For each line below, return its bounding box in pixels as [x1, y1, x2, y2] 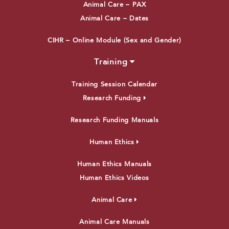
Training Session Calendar [72, 81, 157, 88]
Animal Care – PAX [83, 1, 146, 8]
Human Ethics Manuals [77, 161, 152, 168]
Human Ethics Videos [79, 174, 150, 181]
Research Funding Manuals [70, 117, 159, 124]
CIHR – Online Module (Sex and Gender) [48, 37, 181, 44]
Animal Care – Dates [80, 15, 149, 22]
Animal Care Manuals [79, 218, 150, 225]
